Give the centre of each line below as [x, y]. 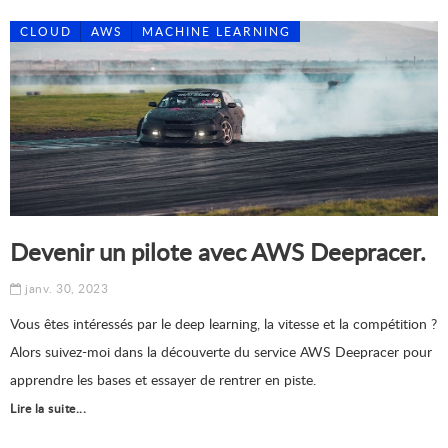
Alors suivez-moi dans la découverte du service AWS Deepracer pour [221, 351]
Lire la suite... [48, 408]
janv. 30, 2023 [64, 288]
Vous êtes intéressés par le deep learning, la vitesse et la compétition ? [223, 323]
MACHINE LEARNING [216, 31]
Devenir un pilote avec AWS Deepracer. [218, 251]
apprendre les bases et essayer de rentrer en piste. [163, 379]
